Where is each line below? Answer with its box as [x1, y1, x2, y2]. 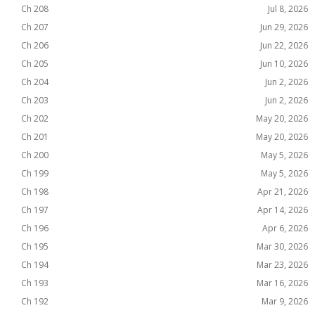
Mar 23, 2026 [257, 259, 308, 271]
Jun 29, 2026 [260, 21, 308, 33]
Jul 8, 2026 [268, 3, 308, 15]
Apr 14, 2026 [257, 204, 308, 216]
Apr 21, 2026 [257, 186, 308, 198]
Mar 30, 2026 [257, 240, 308, 252]
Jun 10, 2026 [260, 58, 308, 70]
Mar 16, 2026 [257, 277, 308, 289]
